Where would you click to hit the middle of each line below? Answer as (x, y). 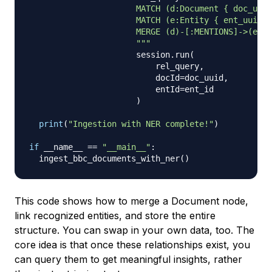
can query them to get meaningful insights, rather (128, 259)
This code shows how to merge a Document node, (131, 201)
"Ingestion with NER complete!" (141, 124)
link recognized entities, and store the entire (115, 215)
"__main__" (126, 147)
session (100, 54)
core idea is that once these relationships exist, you (132, 244)
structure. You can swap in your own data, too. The (134, 230)
